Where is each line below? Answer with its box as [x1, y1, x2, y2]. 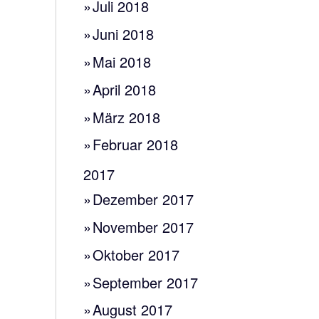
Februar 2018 [93, 134, 179, 155]
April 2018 [93, 78, 157, 100]
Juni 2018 [93, 23, 155, 45]
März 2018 [93, 106, 161, 127]
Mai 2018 [93, 51, 152, 73]
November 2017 [93, 216, 194, 238]
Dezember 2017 [93, 189, 194, 210]
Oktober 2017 [93, 244, 180, 265]
